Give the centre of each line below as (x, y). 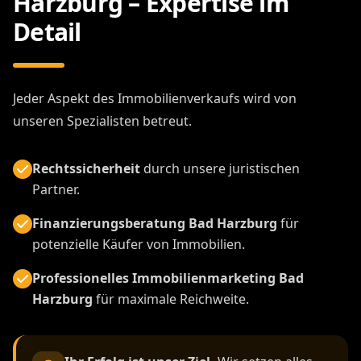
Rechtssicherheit (86, 168)
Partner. (56, 189)
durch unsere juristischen (220, 168)
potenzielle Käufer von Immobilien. (139, 244)
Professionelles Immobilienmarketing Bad (168, 278)
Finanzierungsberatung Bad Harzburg (155, 223)
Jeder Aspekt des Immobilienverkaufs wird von (155, 98)
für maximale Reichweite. (171, 299)
